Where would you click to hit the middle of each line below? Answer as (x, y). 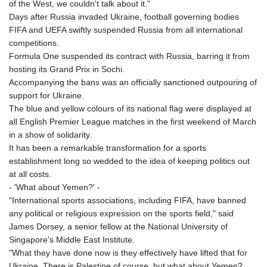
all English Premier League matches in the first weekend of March (133, 122)
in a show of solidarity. (50, 135)
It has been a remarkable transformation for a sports (108, 148)
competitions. (34, 43)
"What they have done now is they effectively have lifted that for (128, 253)
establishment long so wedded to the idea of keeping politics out (129, 161)
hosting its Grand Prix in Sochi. (67, 69)
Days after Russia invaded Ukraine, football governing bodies (124, 17)
